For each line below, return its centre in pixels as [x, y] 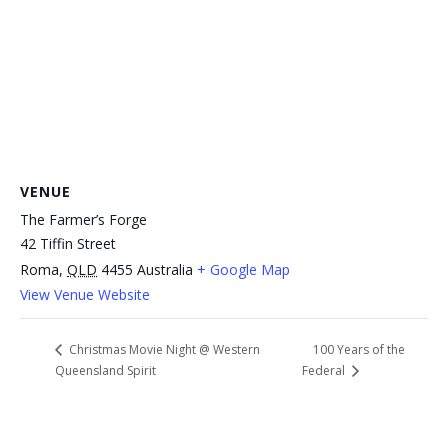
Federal [325, 371]
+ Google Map [243, 270]
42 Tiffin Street [68, 244]
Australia [165, 270]
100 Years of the [359, 349]
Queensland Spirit [105, 370]
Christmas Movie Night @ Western [163, 350]
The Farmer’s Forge [83, 220]
